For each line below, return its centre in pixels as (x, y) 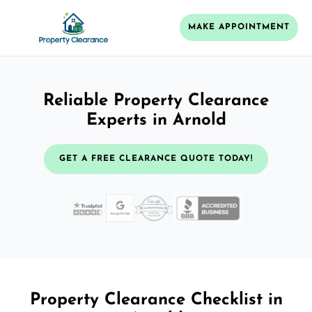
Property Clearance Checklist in (156, 300)
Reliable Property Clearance (156, 101)
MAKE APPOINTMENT (239, 28)
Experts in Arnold (156, 120)
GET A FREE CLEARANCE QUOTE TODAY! (156, 158)
